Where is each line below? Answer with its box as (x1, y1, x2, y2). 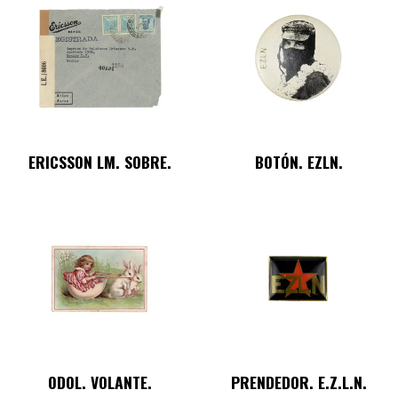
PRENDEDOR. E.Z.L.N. (230, 370, 367, 394)
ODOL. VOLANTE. (47, 370, 152, 394)
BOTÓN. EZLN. (254, 150, 343, 173)
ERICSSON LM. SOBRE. (28, 150, 171, 173)
